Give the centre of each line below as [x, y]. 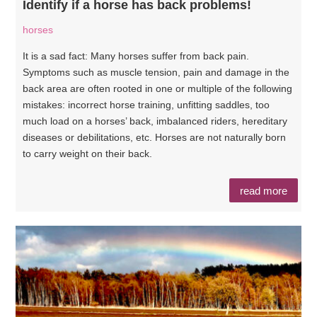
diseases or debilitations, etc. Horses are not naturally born [155, 137]
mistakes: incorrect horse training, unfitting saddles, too [146, 105]
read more [263, 190]
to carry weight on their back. [88, 154]
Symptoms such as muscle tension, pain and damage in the [156, 72]
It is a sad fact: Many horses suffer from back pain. [136, 56]
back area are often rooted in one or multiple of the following [158, 88]
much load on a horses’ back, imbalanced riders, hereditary [155, 121]
